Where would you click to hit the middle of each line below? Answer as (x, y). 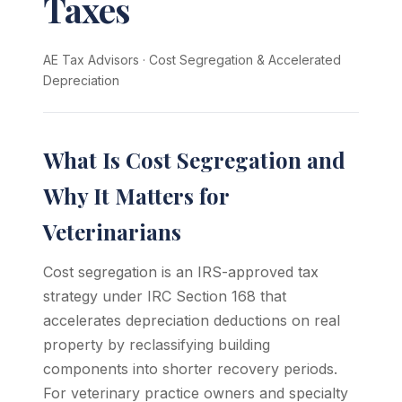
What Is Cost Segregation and (194, 160)
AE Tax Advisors (91, 60)
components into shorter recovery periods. (190, 369)
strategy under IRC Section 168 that (165, 296)
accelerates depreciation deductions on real (192, 320)
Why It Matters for (136, 196)
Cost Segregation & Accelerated (245, 60)
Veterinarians (112, 232)
